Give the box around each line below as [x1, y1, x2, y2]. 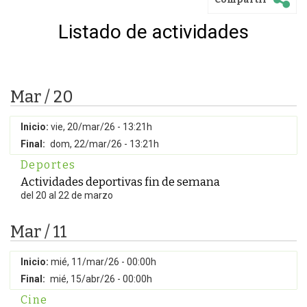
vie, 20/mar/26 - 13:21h [51, 121, 152, 132]
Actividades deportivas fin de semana [21, 175, 220, 188]
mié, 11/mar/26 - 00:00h [51, 256, 156, 267]
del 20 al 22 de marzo [21, 190, 113, 201]
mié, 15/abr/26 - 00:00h [50, 273, 152, 284]
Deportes [21, 158, 76, 171]
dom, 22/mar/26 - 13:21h [50, 138, 159, 149]
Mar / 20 [10, 87, 73, 106]
